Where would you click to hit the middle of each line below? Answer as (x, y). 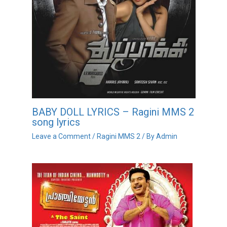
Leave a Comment (61, 136)
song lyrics (56, 122)
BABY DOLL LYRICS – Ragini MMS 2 (113, 112)
